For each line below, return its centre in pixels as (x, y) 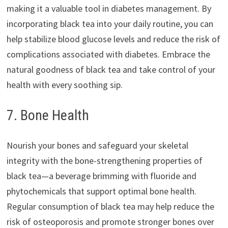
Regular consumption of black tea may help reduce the (110, 207)
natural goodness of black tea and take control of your (111, 70)
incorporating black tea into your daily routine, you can (110, 24)
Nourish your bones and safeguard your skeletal (97, 146)
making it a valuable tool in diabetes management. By (109, 9)
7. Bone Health (48, 116)
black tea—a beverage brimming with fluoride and (101, 176)
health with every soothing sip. (64, 85)
